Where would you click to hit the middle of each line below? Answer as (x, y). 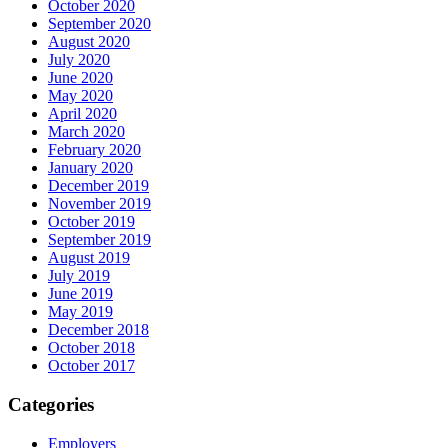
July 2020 (79, 60)
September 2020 (99, 24)
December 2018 (98, 330)
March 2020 (86, 132)
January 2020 (90, 168)
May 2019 (80, 312)
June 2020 (80, 78)
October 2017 (91, 366)
